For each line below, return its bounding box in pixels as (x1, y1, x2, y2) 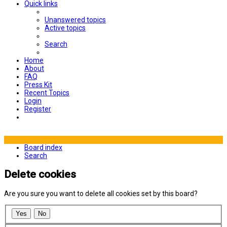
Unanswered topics (45, 16, 106, 24)
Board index (24, 143, 62, 152)
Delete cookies (4, 168, 76, 181)
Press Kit (24, 81, 52, 89)
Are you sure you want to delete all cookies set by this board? (4, 189, 198, 198)
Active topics (45, 24, 86, 32)
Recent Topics (24, 89, 69, 97)
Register (24, 105, 51, 113)
